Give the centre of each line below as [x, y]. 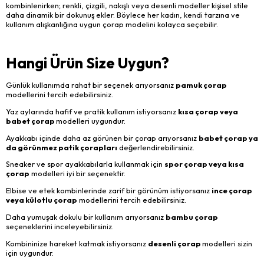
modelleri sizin [227, 243]
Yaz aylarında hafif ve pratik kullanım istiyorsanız [92, 111]
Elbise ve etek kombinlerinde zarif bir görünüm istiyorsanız [109, 191]
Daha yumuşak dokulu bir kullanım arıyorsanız [86, 217]
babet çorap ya [228, 138]
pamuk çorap [201, 85]
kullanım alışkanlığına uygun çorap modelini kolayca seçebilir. [112, 24]
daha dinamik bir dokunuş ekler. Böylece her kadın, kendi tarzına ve [123, 14]
